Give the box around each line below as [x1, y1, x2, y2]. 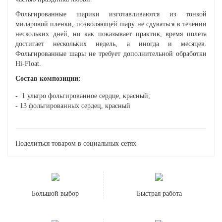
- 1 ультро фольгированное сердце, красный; [15, 92, 150, 100]
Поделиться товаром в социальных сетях [15, 140, 136, 148]
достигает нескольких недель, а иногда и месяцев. [15, 40, 207, 48]
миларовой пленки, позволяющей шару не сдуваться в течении [15, 20, 207, 28]
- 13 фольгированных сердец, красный [15, 102, 130, 110]
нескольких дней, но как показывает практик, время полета [15, 30, 207, 38]
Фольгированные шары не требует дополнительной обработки [15, 50, 207, 58]
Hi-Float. [15, 60, 41, 68]
